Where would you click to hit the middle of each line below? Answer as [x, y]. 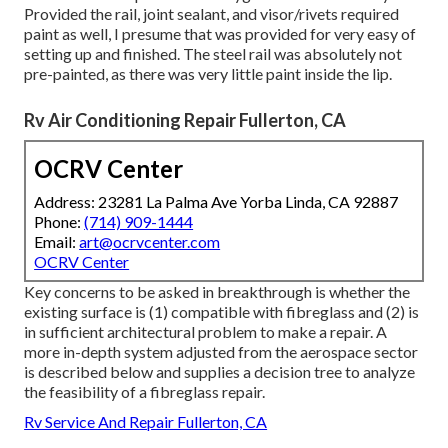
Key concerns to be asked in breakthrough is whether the [217, 292]
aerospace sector [359, 352]
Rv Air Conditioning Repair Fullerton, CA [185, 120]
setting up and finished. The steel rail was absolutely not [213, 54]
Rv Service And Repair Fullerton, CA [146, 422]
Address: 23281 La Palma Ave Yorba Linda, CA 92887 [216, 202]
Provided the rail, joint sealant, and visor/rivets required [212, 14]
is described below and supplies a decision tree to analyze [220, 372]
